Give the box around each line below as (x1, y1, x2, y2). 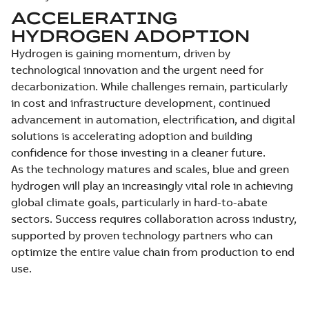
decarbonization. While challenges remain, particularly (11, 79, 288, 94)
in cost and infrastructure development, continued (11, 96, 270, 110)
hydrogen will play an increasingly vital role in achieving (11, 179, 293, 193)
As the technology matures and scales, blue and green (11, 162, 289, 177)
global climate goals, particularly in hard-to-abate (11, 195, 268, 210)
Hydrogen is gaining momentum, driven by (11, 46, 230, 61)
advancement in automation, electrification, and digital (11, 112, 295, 127)
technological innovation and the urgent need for (11, 63, 263, 77)
